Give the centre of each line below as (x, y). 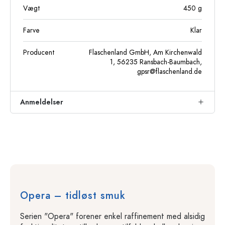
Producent (39, 52)
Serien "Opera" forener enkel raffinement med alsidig (113, 216)
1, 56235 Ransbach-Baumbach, (156, 62)
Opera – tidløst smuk (73, 195)
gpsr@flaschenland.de (170, 71)
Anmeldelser (42, 102)
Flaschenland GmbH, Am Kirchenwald (145, 52)
